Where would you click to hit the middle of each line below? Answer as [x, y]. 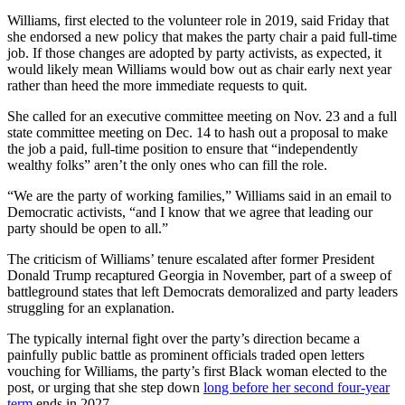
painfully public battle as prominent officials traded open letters [186, 354]
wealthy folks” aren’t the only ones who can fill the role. [167, 165]
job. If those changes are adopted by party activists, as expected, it [194, 52]
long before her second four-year [297, 387]
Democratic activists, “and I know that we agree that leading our [190, 212]
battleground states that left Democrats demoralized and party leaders [202, 291]
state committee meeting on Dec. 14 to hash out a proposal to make [198, 132]
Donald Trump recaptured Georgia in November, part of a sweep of [199, 275]
